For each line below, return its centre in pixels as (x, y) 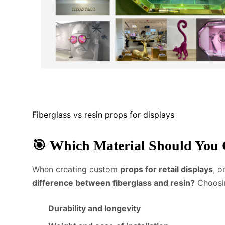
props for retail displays (166, 169)
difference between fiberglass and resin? (114, 183)
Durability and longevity (94, 208)
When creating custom (76, 169)
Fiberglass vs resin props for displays (103, 114)
